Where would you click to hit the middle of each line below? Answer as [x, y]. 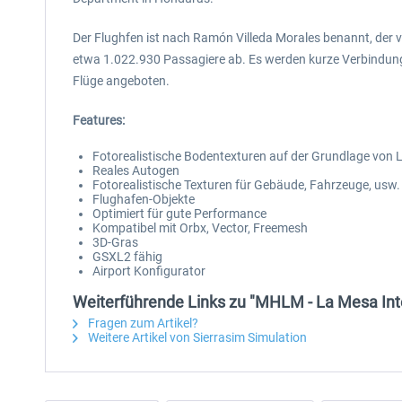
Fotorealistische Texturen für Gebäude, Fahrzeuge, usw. [246, 185]
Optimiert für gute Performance [179, 214]
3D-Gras [115, 242]
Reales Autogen [136, 170]
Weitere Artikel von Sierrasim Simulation [196, 337]
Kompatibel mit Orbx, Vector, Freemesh [200, 228]
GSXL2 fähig [127, 257]
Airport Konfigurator [149, 271]
